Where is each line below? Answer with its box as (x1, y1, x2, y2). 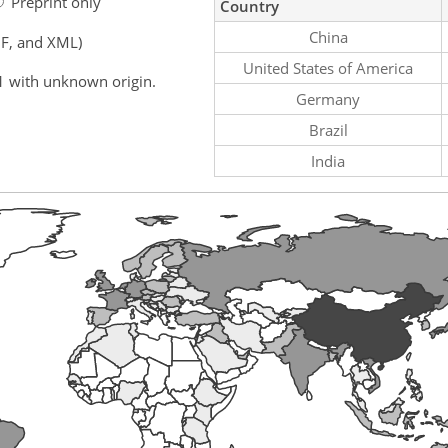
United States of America (243, 57, 413, 78)
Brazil (308, 119, 348, 140)
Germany (296, 88, 360, 109)
